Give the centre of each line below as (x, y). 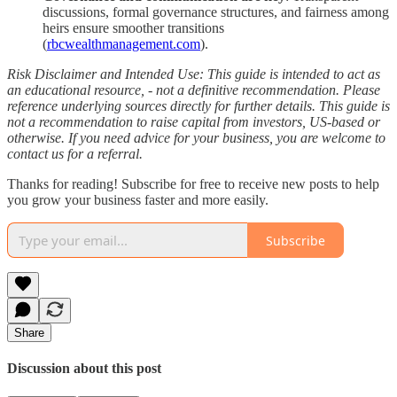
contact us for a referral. (75, 154)
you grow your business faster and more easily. (138, 200)
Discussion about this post (84, 369)
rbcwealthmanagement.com (124, 44)
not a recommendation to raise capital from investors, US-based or (194, 122)
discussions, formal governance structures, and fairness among (216, 12)
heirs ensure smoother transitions (133, 28)
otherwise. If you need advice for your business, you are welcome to (196, 138)
